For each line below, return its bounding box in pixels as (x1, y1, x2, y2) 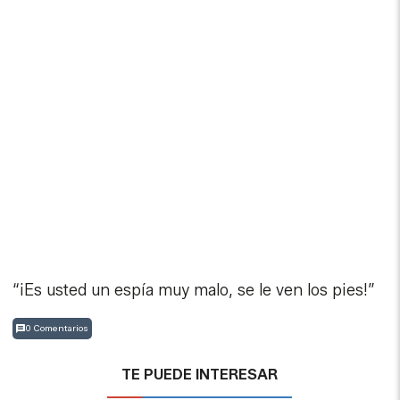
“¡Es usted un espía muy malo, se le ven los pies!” (12, 279, 376, 300)
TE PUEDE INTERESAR (121, 365, 279, 383)
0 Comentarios (25, 322, 89, 335)
